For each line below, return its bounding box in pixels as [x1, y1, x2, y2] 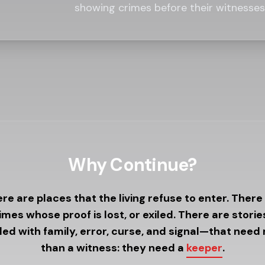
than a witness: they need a [40, 241, 186, 255]
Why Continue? [68, 153, 197, 176]
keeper [186, 241, 222, 255]
